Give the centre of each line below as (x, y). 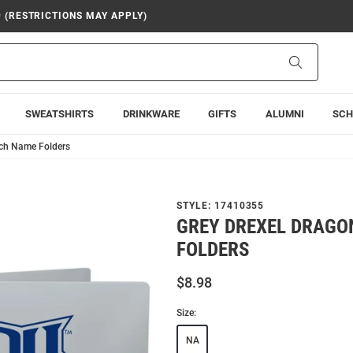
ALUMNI (284, 113)
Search (318, 62)
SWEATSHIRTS (60, 113)
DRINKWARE (151, 113)
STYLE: (195, 205)
